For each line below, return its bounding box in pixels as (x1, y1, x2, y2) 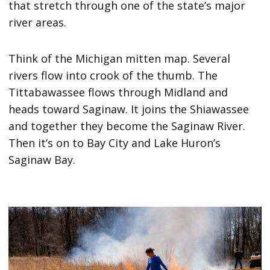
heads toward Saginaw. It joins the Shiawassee (8, 101, 250, 116)
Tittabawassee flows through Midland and (8, 84, 228, 99)
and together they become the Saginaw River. (8, 118, 246, 133)
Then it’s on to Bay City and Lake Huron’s (8, 135, 221, 150)
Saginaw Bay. (8, 152, 76, 167)
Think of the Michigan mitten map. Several (8, 51, 231, 66)
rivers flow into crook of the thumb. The (8, 67, 218, 83)
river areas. (8, 14, 67, 30)
